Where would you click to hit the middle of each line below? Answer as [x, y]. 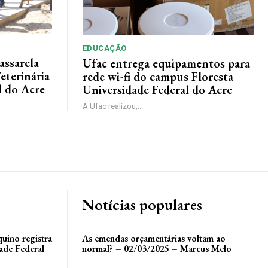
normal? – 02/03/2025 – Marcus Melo [157, 248]
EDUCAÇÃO [104, 48]
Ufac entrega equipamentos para [166, 63]
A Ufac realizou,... [112, 106]
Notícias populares [142, 204]
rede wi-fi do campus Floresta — [165, 76]
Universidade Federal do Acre [157, 89]
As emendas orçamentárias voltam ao [154, 238]
